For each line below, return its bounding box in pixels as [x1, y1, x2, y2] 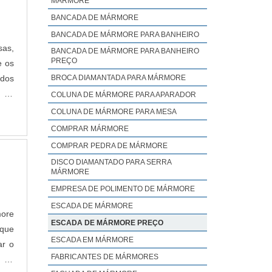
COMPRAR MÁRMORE [50, 124, 129, 133]
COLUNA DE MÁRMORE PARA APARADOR [50, 90, 196, 99]
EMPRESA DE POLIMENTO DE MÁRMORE [50, 185, 195, 193]
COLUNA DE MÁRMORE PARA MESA [50, 107, 177, 116]
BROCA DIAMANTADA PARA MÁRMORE [50, 73, 186, 82]
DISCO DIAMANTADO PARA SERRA [50, 158, 171, 166]
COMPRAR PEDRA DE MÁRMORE [50, 141, 168, 150]
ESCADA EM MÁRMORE [50, 236, 134, 244]
